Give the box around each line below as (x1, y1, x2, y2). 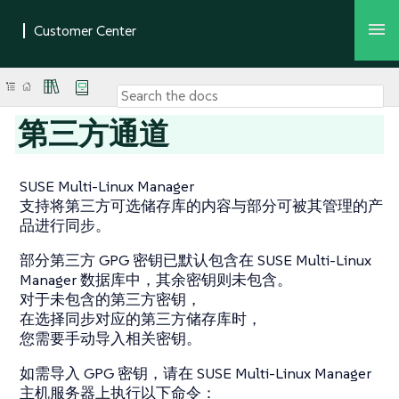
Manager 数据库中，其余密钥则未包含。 (20, 270, 292, 289)
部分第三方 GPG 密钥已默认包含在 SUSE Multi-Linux (20, 250, 371, 270)
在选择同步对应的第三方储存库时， (20, 309, 262, 329)
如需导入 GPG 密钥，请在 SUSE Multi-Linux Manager (20, 363, 371, 383)
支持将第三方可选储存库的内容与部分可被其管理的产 (20, 196, 383, 216)
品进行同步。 (20, 216, 110, 235)
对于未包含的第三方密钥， (20, 289, 201, 309)
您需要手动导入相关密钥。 (20, 329, 201, 348)
